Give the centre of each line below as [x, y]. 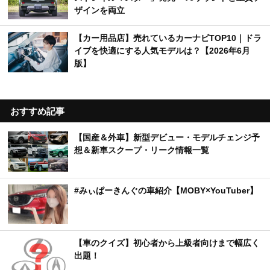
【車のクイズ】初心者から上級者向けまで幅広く [167, 243]
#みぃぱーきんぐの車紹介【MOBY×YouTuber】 [166, 190]
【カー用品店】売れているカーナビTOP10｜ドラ [168, 38]
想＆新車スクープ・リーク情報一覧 [142, 150]
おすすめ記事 [37, 111]
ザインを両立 [99, 11]
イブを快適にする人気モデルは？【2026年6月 [162, 51]
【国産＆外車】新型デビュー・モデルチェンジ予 [167, 137]
